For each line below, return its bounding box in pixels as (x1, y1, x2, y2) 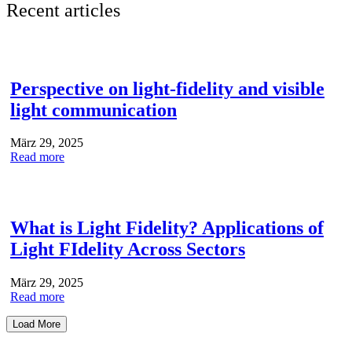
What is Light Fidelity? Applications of (10, 218, 324, 239)
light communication (10, 99, 177, 120)
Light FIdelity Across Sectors (10, 239, 245, 260)
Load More (13, 318, 60, 331)
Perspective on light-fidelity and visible (10, 78, 324, 99)
